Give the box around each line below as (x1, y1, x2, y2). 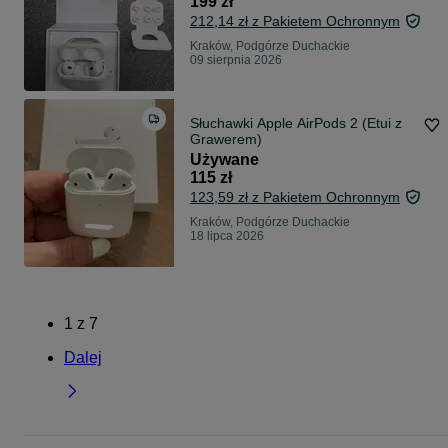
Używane (190, 151, 259, 169)
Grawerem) (190, 131, 262, 148)
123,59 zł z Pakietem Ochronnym (190, 189, 400, 206)
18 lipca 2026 (190, 229, 264, 244)
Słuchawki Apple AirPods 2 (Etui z (190, 115, 402, 132)
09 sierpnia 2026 (190, 53, 282, 68)
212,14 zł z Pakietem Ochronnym (190, 13, 400, 30)
